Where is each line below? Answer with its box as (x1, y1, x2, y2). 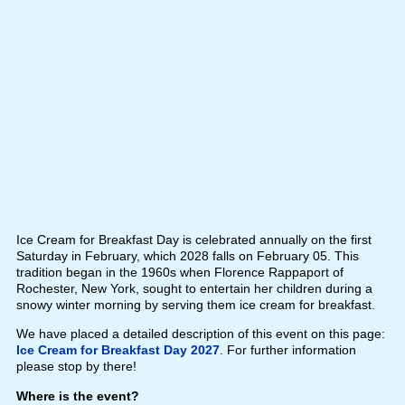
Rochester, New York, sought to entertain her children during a (15, 280, 372, 296)
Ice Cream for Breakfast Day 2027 (15, 342, 220, 357)
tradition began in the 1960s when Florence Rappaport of (15, 264, 344, 279)
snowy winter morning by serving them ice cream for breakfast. (15, 297, 375, 312)
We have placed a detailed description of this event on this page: (15, 325, 385, 341)
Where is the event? (15, 388, 139, 403)
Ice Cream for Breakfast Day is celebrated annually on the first (15, 231, 372, 247)
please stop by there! (15, 358, 137, 373)
